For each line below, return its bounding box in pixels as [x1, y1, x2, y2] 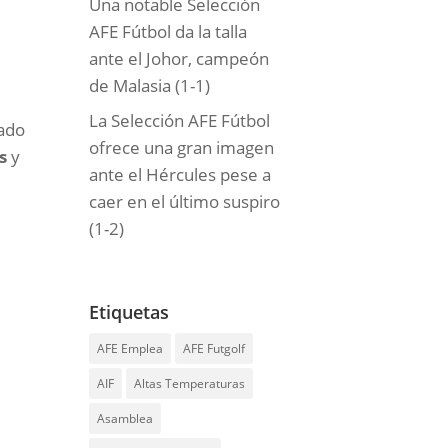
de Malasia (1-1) [89, 73, 211, 97]
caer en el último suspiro [89, 190, 281, 214]
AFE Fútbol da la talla [89, 19, 248, 43]
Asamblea [97, 410, 154, 427]
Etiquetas [89, 300, 170, 324]
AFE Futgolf [183, 340, 246, 357]
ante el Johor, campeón [89, 46, 270, 70]
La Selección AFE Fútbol [89, 109, 271, 133]
